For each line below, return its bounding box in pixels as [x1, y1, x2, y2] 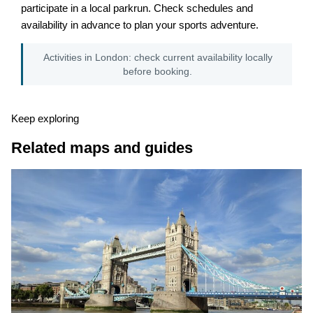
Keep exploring [10, 113, 79, 125]
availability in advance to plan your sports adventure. [21, 19, 259, 31]
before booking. [123, 65, 192, 77]
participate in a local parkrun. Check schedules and [21, 2, 254, 14]
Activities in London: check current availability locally [43, 51, 272, 63]
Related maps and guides [10, 139, 193, 157]
